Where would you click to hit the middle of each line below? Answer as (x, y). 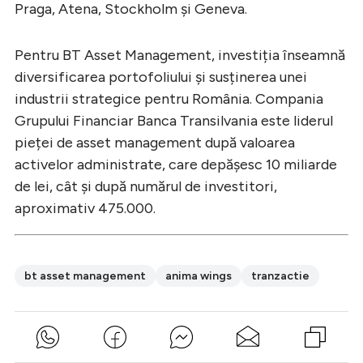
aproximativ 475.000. (85, 208)
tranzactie (280, 275)
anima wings (199, 275)
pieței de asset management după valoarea (155, 142)
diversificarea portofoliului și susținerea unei (161, 77)
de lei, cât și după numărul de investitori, (146, 186)
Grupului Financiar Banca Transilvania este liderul (174, 120)
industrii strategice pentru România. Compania (169, 98)
